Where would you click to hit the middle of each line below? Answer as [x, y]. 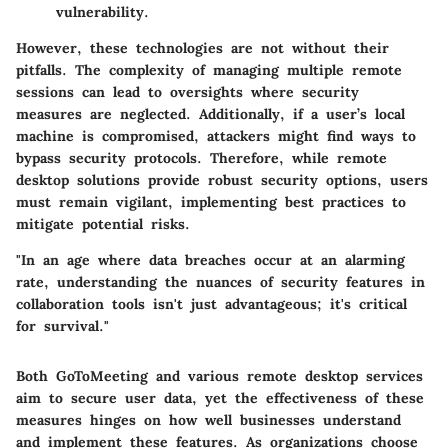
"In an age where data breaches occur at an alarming [210, 259]
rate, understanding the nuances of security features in [220, 281]
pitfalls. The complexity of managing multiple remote [209, 69]
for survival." [62, 325]
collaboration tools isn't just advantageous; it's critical [211, 303]
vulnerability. [102, 11]
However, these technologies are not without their [202, 47]
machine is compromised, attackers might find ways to [216, 135]
